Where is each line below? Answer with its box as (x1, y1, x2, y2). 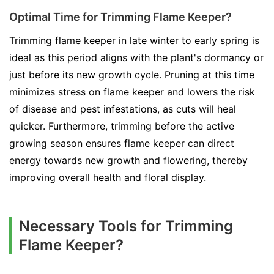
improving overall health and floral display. (9, 171, 206, 183)
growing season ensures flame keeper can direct (9, 137, 234, 149)
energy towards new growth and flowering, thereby (9, 154, 248, 166)
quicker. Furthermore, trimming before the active (9, 120, 234, 132)
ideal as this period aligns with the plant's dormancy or (9, 51, 264, 64)
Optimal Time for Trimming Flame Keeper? (9, 10, 232, 23)
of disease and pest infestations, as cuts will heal (9, 103, 236, 115)
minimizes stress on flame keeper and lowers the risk (9, 86, 255, 98)
